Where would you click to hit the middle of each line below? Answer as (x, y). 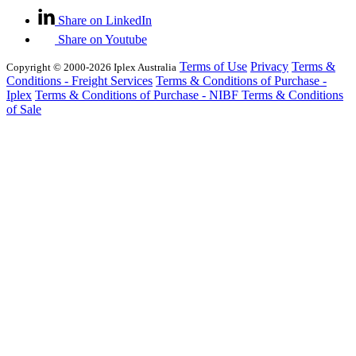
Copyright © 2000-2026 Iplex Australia (91, 68)
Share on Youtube (103, 40)
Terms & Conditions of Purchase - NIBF (138, 95)
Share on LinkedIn (105, 21)
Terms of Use (213, 67)
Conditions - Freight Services (79, 81)
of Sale (24, 110)
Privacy (269, 67)
